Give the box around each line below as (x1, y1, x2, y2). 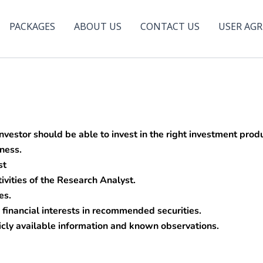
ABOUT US (73, 20, 122, 33)
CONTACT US (140, 20, 200, 33)
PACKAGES (9, 20, 55, 33)
